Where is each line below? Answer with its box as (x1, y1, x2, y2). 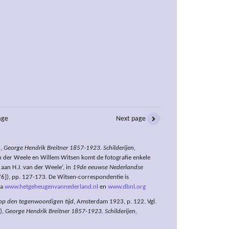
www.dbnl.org (108, 184, 146, 191)
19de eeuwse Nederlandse (73, 165, 143, 171)
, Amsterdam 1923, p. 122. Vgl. (74, 199, 156, 205)
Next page (116, 115, 147, 123)
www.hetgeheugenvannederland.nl (5, 184, 98, 191)
